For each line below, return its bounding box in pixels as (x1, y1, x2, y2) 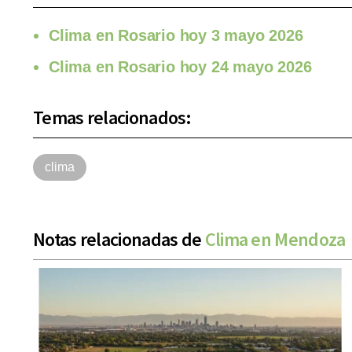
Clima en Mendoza (204, 226, 346, 251)
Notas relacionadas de (33, 226, 205, 251)
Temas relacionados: (33, 104, 192, 130)
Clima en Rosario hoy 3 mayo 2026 (49, 26, 303, 44)
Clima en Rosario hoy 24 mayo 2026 (49, 57, 312, 75)
